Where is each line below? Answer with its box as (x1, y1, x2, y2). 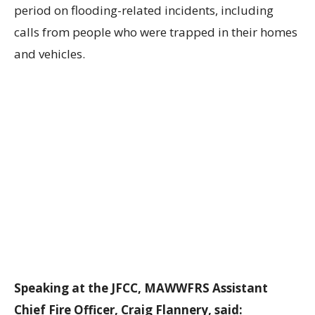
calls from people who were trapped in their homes (14, 24, 297, 41)
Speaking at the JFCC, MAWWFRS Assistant (14, 280, 268, 297)
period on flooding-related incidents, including (14, 2, 274, 19)
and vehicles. (14, 46, 85, 63)
